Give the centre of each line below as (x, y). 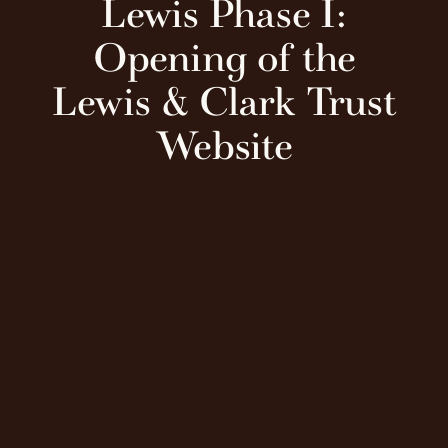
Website (224, 145)
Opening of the (224, 57)
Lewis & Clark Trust (224, 101)
